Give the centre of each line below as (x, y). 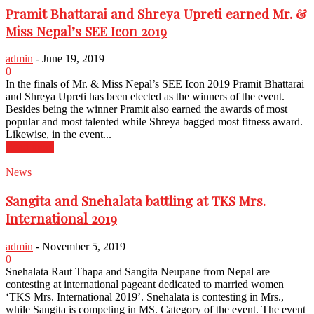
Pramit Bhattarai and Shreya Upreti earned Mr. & (156, 13)
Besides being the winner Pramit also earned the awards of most (146, 109)
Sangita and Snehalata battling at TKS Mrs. (136, 201)
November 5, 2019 (84, 246)
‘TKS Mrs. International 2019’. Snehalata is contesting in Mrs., (145, 296)
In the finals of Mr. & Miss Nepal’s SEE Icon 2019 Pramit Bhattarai (155, 84)
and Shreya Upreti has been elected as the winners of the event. (145, 97)
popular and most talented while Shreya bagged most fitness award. (157, 122)
